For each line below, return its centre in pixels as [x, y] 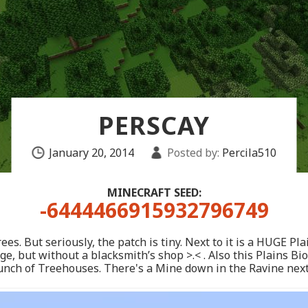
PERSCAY [154, 125]
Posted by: [193, 153]
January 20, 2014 [91, 153]
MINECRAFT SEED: [154, 192]
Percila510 [247, 153]
